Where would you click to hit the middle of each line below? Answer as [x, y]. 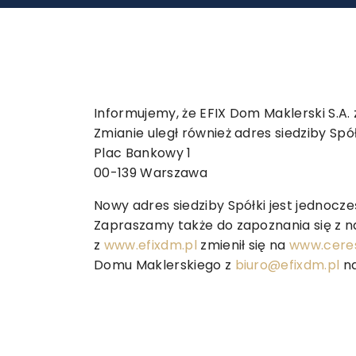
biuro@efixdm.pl [287, 265]
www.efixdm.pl [150, 245]
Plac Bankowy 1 [143, 153]
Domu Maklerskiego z [164, 265]
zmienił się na [243, 245]
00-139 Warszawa [151, 173]
